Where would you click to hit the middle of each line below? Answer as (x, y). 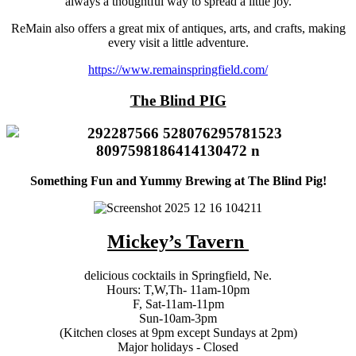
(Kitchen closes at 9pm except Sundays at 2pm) (178, 333)
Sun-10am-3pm (178, 319)
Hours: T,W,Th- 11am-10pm (178, 290)
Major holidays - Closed (178, 347)
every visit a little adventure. (178, 43)
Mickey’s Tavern (176, 242)
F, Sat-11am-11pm (178, 304)
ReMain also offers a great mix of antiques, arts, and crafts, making (178, 29)
